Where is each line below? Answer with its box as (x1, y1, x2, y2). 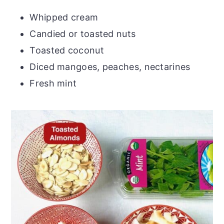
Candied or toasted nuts (29, 28, 136, 39)
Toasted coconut (29, 44, 104, 55)
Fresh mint (29, 77, 77, 88)
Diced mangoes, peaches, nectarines (29, 61, 190, 72)
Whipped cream (29, 11, 98, 22)
